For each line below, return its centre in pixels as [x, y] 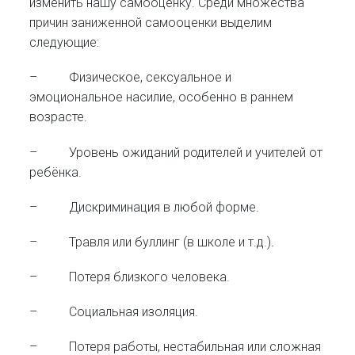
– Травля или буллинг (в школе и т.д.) [151, 242]
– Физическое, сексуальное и [131, 78]
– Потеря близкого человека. [130, 277]
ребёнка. [56, 172]
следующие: [65, 43]
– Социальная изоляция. [114, 312]
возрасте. [59, 117]
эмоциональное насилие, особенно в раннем [162, 97]
